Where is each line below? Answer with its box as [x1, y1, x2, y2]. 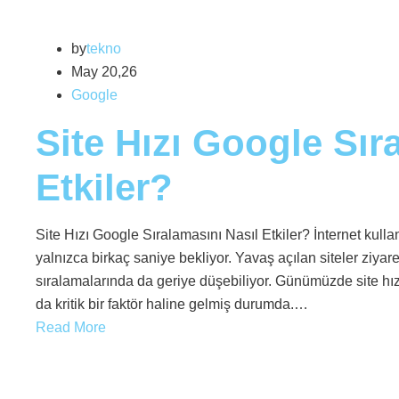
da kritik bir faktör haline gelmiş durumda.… [35, 297, 308, 312]
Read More [35, 320, 106, 335]
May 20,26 [70, 64, 137, 79]
